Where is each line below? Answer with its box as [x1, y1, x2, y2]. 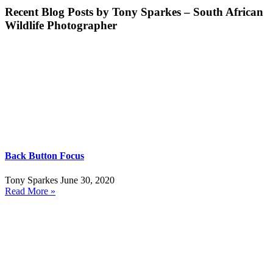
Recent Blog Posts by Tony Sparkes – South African [5, 5, 263, 19]
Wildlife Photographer [5, 19, 117, 32]
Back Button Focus [5, 151, 84, 161]
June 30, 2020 [60, 174, 115, 185]
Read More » [5, 185, 55, 196]
